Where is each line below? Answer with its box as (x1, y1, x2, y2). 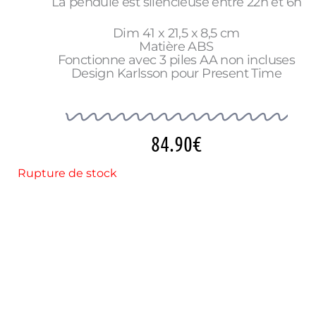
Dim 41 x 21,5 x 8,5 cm (113, 25, 240, 42)
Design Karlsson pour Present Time (71, 66, 282, 82)
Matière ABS (139, 39, 214, 55)
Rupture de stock (18, 166, 117, 181)
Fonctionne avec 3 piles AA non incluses (57, 52, 296, 68)
